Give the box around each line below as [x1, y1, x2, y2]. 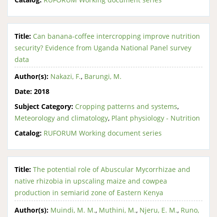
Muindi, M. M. [50, 205, 95, 215]
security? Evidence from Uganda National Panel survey [15, 43, 191, 52]
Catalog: [15, 128, 42, 138]
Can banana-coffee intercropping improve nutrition [33, 31, 200, 41]
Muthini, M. [99, 205, 136, 215]
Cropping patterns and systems [75, 102, 177, 111]
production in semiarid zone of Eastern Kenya [15, 188, 163, 197]
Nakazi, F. [50, 72, 81, 81]
